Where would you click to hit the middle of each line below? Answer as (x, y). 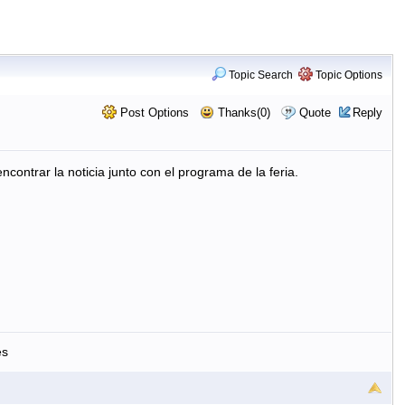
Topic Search (259, 75)
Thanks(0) (242, 113)
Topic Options (347, 75)
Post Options (152, 113)
